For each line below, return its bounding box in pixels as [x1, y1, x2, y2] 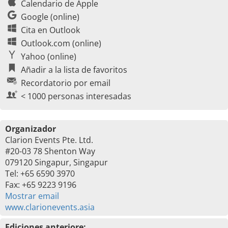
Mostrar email [5, 190, 59, 202]
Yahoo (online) [21, 51, 76, 62]
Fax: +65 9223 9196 [5, 179, 76, 190]
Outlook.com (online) [21, 38, 101, 49]
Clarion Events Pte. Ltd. [5, 134, 93, 146]
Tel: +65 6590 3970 [5, 168, 75, 179]
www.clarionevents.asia [5, 202, 95, 213]
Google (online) [21, 11, 79, 22]
